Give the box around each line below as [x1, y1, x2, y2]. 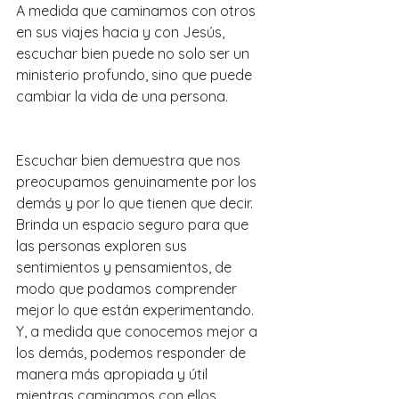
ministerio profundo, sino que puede [16, 66, 256, 85]
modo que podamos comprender [16, 280, 240, 298]
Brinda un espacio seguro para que [16, 216, 252, 234]
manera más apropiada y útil [16, 365, 211, 384]
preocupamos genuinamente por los [16, 173, 260, 191]
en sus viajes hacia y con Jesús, [16, 23, 228, 42]
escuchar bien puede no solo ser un [16, 45, 253, 63]
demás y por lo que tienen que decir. [16, 194, 256, 213]
